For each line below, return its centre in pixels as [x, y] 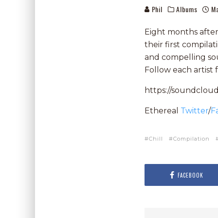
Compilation [191, 139]
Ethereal [163, 111]
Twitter [194, 111]
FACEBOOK [190, 175]
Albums [187, 9]
